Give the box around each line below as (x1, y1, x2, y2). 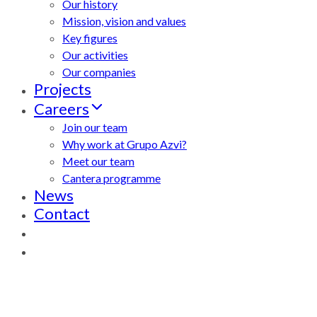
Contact (34, 204, 90, 223)
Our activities (62, 48, 128, 62)
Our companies (62, 65, 136, 79)
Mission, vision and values (62, 14, 186, 28)
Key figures (62, 31, 117, 45)
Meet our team (62, 154, 134, 168)
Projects (34, 79, 91, 98)
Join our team (62, 120, 127, 134)
